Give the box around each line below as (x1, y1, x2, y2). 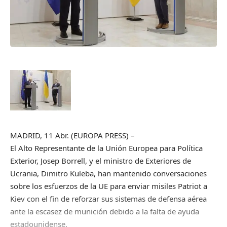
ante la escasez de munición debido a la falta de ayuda (10, 206, 199, 217)
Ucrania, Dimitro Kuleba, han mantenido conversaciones (10, 168, 207, 179)
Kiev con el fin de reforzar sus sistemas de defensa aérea (10, 194, 207, 204)
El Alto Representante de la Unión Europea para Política (10, 143, 203, 154)
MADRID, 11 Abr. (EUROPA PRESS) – (10, 130, 135, 141)
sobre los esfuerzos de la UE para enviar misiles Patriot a (10, 181, 207, 192)
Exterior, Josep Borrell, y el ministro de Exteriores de (10, 156, 191, 166)
